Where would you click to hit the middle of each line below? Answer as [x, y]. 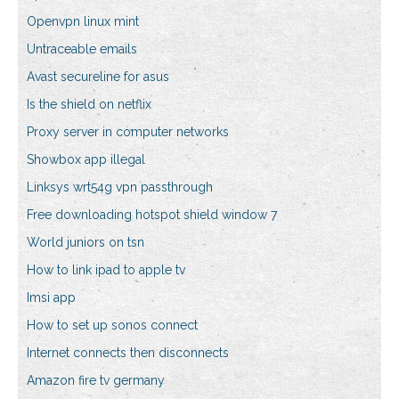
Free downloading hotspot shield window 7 [152, 215]
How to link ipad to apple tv [106, 270]
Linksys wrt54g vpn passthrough [120, 187]
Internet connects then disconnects [128, 353]
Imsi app [51, 298]
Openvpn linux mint [83, 22]
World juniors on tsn [85, 243]
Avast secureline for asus [98, 77]
